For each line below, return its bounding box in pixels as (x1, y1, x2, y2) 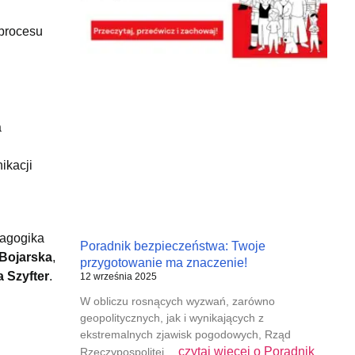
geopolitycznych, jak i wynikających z (79, 311, 264, 325)
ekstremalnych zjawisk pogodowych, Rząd (79, 328, 291, 342)
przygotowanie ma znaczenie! (79, 256, 247, 270)
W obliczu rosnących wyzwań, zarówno (79, 295, 275, 308)
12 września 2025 (79, 271, 157, 283)
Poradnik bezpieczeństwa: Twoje (79, 239, 265, 254)
